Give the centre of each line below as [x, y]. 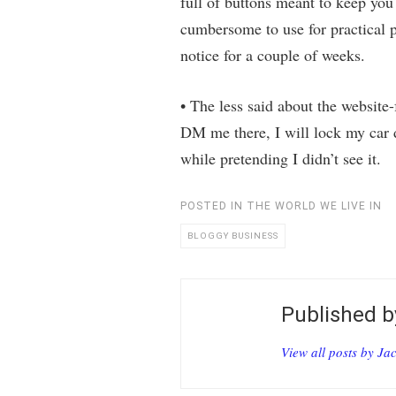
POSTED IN [213, 206]
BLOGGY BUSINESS [232, 236]
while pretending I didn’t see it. [280, 158]
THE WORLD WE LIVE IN [314, 206]
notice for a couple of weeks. [272, 55]
